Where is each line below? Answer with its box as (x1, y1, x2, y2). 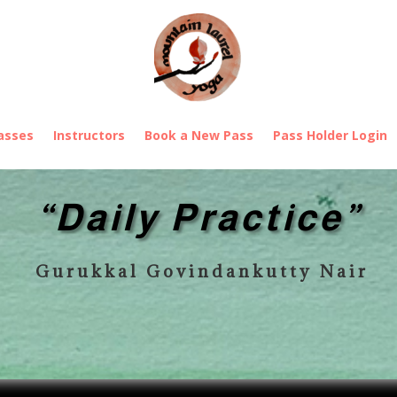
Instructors (53, 127, 125, 144)
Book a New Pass (144, 127, 253, 144)
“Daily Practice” (35, 197, 362, 238)
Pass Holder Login (273, 127, 387, 144)
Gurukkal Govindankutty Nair (28, 261, 369, 282)
